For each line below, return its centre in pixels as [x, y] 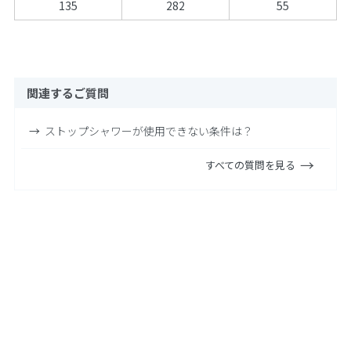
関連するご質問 [67, 92]
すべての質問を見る [251, 165]
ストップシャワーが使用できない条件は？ [148, 130]
